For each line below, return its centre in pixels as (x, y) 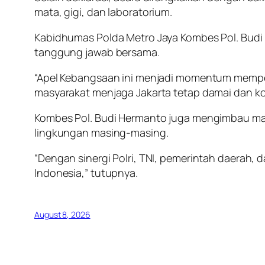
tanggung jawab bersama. (97, 52)
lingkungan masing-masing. (101, 133)
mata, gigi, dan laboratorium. (104, 12)
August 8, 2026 (62, 215)
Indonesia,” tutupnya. (86, 173)
